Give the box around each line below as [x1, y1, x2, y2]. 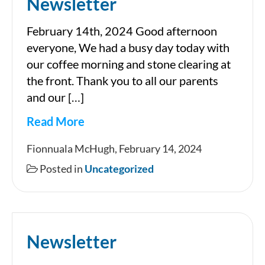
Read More [27, 114, 85, 129]
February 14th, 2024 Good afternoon [27, 24, 217, 38]
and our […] [27, 90, 84, 105]
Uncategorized [85, 162, 154, 176]
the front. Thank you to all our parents [27, 73, 218, 88]
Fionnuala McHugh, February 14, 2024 [27, 142, 203, 156]
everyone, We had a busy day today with [27, 40, 230, 55]
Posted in [38, 162, 85, 176]
